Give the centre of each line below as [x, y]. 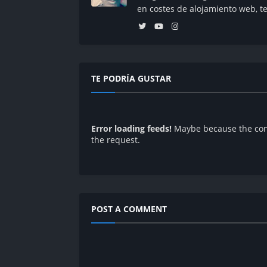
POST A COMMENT [129, 209]
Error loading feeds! [131, 129]
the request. [116, 140]
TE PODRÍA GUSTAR [131, 79]
